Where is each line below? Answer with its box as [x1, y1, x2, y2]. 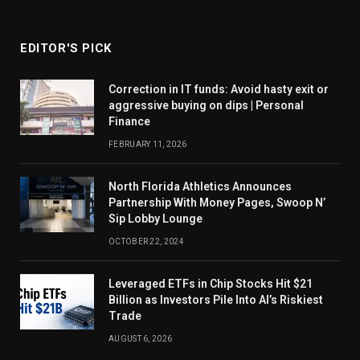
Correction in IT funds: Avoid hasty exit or [108, 83, 329, 96]
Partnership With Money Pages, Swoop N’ [108, 196, 325, 210]
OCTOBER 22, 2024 [108, 237, 184, 247]
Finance [108, 115, 150, 129]
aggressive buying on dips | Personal [108, 99, 304, 112]
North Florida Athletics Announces [108, 180, 292, 194]
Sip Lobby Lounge [108, 212, 202, 226]
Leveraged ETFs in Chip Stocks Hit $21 [108, 277, 313, 291]
